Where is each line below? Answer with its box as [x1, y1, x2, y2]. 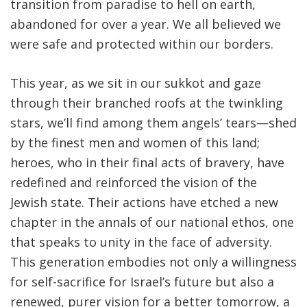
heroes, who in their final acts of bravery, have [10, 154, 284, 171]
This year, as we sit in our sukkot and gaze [10, 75, 261, 92]
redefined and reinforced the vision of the [10, 174, 257, 191]
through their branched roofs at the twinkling [10, 95, 283, 112]
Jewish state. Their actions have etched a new [10, 194, 278, 211]
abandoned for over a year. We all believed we [10, 16, 281, 33]
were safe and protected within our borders [10, 36, 271, 53]
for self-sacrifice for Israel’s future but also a [10, 273, 274, 291]
